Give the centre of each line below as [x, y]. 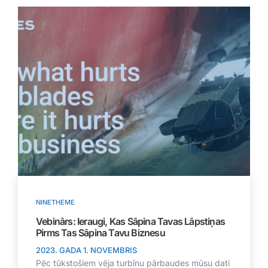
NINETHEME [55, 202]
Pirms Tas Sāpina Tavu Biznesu [100, 233]
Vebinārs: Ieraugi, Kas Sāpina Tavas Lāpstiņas [131, 222]
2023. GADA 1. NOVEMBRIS [86, 250]
